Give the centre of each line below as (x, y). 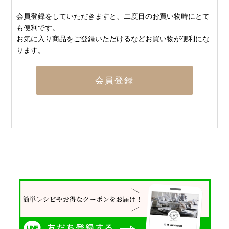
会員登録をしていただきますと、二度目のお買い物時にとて (113, 16)
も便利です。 (38, 27)
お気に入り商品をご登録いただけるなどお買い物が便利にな (113, 39)
